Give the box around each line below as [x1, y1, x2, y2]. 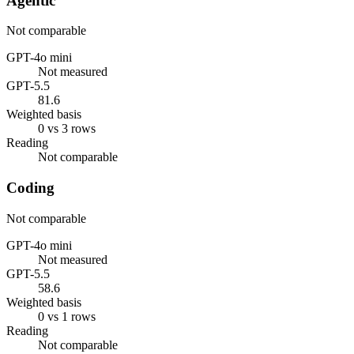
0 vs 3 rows [38, 122, 96, 136]
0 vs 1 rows [38, 309, 96, 323]
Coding [6, 179, 55, 197]
